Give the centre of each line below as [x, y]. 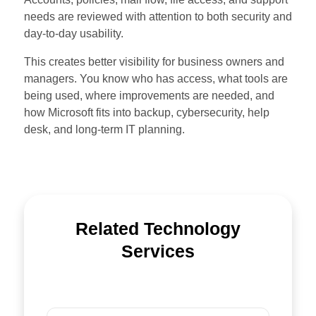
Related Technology [158, 228]
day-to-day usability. [73, 33]
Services [158, 251]
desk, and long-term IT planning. [104, 129]
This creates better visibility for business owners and [154, 61]
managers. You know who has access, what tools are [156, 78]
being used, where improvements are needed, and [149, 95]
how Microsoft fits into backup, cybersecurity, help [146, 112]
